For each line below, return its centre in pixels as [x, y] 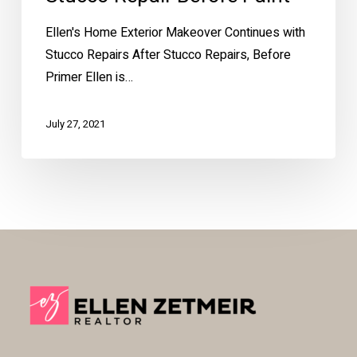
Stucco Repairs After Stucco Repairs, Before [168, 55]
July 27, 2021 [75, 124]
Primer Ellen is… [89, 77]
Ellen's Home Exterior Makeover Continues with [175, 32]
